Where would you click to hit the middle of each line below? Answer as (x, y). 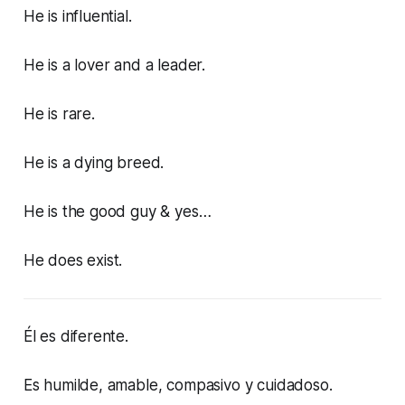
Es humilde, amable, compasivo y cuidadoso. (178, 386)
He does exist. (73, 261)
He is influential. (77, 17)
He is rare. (59, 114)
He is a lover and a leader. (114, 66)
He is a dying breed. (94, 163)
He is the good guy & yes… (117, 212)
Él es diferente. (75, 337)
